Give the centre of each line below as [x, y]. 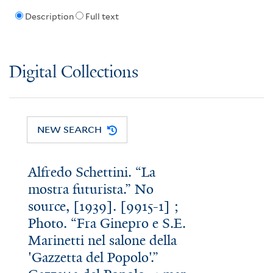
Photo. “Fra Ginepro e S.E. [107, 224]
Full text [102, 17]
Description [49, 17]
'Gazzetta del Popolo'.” [93, 258]
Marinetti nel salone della [102, 241]
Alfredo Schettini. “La [91, 172]
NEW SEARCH [70, 129]
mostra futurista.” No [90, 190]
